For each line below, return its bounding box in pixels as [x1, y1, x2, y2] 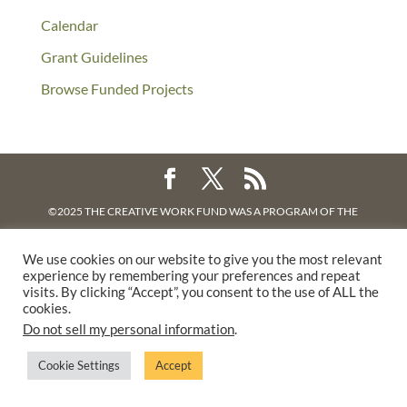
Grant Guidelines [40, 48, 148, 65]
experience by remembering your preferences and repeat [23, 268, 361, 283]
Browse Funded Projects [40, 80, 194, 97]
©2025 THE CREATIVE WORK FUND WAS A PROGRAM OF [48, 204, 338, 218]
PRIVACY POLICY [160, 303, 247, 316]
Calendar [40, 16, 98, 34]
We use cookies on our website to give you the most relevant [23, 252, 382, 267]
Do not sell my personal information [23, 322, 234, 337]
